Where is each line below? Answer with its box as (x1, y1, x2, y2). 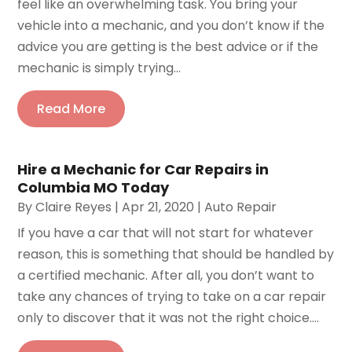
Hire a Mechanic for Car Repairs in (17, 159, 269, 180)
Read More (37, 100, 106, 119)
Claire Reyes (35, 198, 112, 217)
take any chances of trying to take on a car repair (17, 288, 327, 306)
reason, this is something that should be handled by (17, 245, 335, 264)
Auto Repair (204, 198, 277, 217)
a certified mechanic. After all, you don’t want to (17, 266, 315, 285)
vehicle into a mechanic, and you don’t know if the (17, 16, 325, 35)
